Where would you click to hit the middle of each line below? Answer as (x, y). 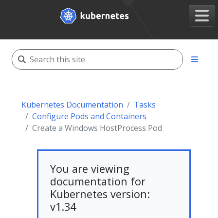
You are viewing (90, 169)
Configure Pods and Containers (89, 116)
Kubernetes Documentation (72, 105)
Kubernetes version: (100, 194)
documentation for (98, 181)
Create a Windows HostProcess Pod (97, 128)
